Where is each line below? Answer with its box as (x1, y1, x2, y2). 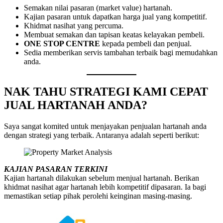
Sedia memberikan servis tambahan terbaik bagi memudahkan (24, 48, 218, 57)
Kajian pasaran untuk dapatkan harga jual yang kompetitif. (24, 12, 207, 21)
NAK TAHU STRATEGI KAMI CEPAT (4, 85, 208, 99)
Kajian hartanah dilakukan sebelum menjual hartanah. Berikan (4, 174, 199, 183)
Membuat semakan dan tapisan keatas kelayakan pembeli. (24, 30, 205, 39)
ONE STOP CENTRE (24, 39, 100, 48)
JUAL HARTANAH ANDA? (4, 99, 147, 112)
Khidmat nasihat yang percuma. (24, 21, 123, 30)
